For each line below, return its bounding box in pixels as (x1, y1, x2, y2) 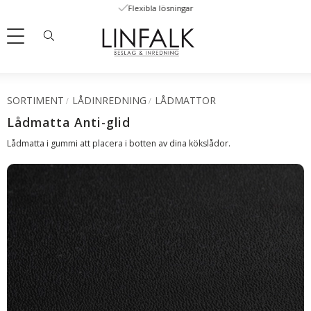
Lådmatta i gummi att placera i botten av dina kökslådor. (7, 137, 230, 149)
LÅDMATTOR (155, 93, 217, 107)
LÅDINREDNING (72, 93, 147, 107)
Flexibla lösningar (128, 2, 193, 13)
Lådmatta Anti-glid (7, 113, 131, 131)
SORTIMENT (7, 93, 64, 107)
